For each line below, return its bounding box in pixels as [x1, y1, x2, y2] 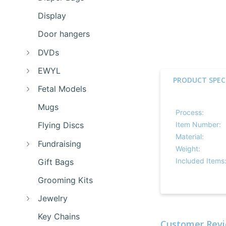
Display [38, 11, 67, 21]
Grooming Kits [38, 175, 93, 185]
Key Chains [38, 211, 80, 222]
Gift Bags [38, 156, 74, 167]
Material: [175, 132, 204, 141]
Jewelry [38, 193, 68, 204]
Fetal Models [38, 83, 87, 94]
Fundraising [38, 138, 82, 149]
